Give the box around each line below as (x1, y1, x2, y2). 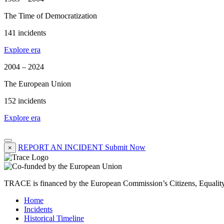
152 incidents (4, 96, 46, 105)
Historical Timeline (24, 214, 84, 223)
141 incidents (4, 28, 46, 37)
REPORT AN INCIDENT (18, 143, 103, 152)
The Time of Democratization (4, 11, 97, 20)
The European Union (4, 79, 71, 88)
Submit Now (105, 143, 145, 152)
